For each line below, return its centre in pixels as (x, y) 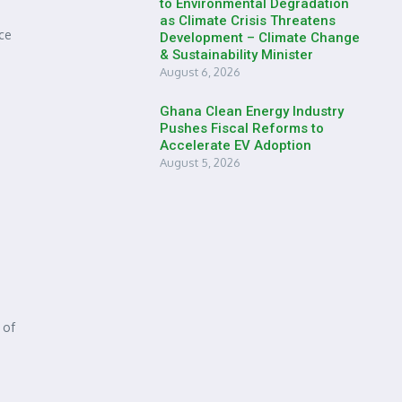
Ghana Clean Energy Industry (252, 111)
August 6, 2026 (200, 72)
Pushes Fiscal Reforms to (242, 128)
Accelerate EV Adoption (236, 145)
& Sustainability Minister (236, 55)
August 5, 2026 (200, 162)
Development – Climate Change (260, 38)
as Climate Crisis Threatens (248, 21)
